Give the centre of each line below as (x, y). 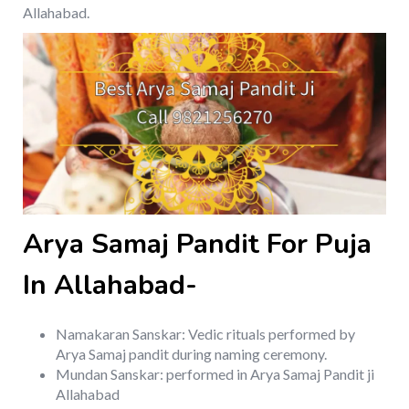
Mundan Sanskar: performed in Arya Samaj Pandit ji (215, 374)
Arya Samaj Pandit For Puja (197, 245)
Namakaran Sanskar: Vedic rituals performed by (205, 334)
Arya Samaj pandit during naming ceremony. (191, 354)
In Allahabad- (110, 286)
